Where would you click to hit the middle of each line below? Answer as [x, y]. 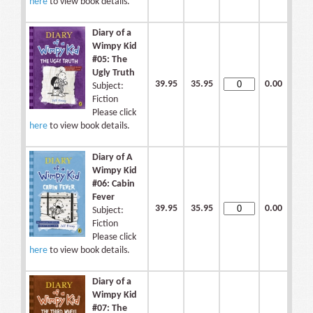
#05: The [110, 60]
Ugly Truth [114, 73]
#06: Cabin [114, 184]
